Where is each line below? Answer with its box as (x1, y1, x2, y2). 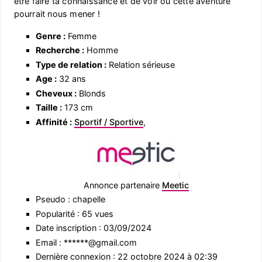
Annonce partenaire (84, 180, 163, 190)
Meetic (162, 180, 189, 190)
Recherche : (35, 45, 84, 56)
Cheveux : (35, 88, 77, 98)
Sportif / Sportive (74, 116, 143, 127)
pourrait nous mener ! (13, 8, 100, 19)
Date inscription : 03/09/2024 (35, 223, 151, 233)
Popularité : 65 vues (35, 208, 113, 219)
